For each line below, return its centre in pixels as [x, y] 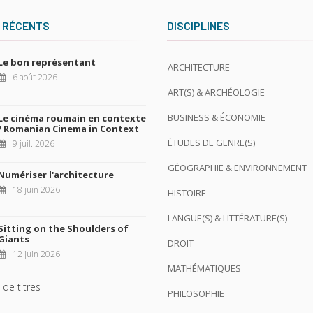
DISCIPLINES [198, 26]
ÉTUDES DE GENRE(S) [211, 143]
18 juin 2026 [36, 190]
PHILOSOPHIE [196, 294]
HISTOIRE [187, 193]
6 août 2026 [35, 77]
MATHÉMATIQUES [204, 269]
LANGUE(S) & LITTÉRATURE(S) [227, 218]
